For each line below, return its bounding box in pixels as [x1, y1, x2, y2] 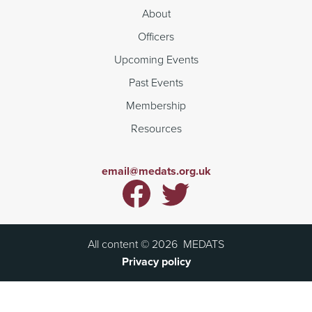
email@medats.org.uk [101, 163, 211, 180]
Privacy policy [121, 253, 191, 270]
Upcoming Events [114, 52, 198, 68]
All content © [88, 236, 152, 252]
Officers [138, 29, 174, 45]
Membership [126, 97, 186, 114]
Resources [130, 120, 182, 136]
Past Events [129, 75, 183, 91]
